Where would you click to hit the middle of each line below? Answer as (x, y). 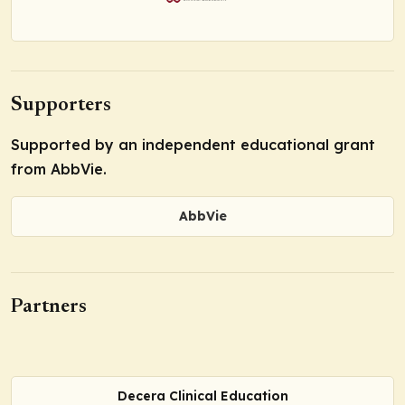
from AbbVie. (59, 170)
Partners (49, 307)
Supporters (61, 106)
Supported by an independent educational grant (193, 145)
